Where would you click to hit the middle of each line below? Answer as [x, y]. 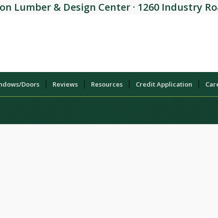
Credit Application [164, 84]
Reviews [65, 84]
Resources [107, 84]
